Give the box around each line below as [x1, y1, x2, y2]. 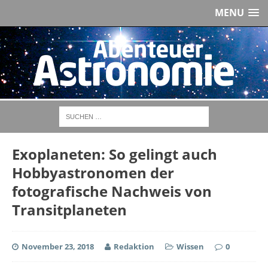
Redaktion [114, 241, 156, 252]
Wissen [176, 241, 204, 252]
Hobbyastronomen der [12, 163, 174, 182]
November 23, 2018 [22, 241, 94, 252]
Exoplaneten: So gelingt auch [12, 144, 217, 164]
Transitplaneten [12, 200, 127, 220]
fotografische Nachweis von [12, 181, 212, 201]
